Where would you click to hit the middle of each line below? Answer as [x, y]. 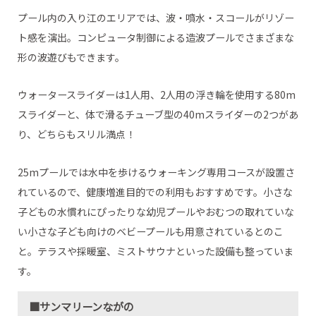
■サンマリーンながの [82, 306]
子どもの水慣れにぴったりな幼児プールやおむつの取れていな [156, 212]
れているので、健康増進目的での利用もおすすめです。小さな [155, 192]
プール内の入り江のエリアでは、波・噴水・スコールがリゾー [156, 17]
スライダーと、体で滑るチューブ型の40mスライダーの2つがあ [158, 115]
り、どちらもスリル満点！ [76, 134]
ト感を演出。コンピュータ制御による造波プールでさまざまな [156, 37]
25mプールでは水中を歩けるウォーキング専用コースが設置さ [156, 172]
